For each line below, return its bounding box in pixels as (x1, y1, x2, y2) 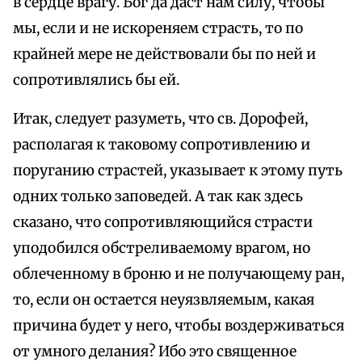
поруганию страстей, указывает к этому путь (13, 162, 343, 180)
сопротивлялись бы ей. (13, 71, 179, 90)
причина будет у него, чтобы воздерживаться (13, 317, 344, 335)
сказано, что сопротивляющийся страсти (13, 213, 313, 232)
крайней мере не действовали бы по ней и (13, 45, 316, 64)
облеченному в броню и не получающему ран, (13, 265, 344, 284)
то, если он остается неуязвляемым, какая (13, 291, 314, 309)
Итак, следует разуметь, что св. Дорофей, (13, 110, 308, 128)
